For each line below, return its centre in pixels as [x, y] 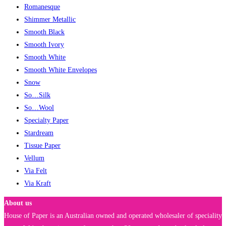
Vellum [34, 158]
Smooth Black [44, 32]
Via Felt [36, 171]
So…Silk [37, 95]
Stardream [39, 133]
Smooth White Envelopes [61, 70]
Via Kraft [38, 184]
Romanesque [42, 7]
